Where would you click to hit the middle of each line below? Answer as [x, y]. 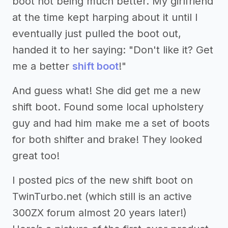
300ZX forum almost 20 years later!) [99, 213]
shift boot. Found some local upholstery [108, 107]
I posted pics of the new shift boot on [103, 180]
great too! [36, 156]
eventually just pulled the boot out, [97, 34]
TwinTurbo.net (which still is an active [102, 197]
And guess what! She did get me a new [106, 91]
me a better [42, 66]
